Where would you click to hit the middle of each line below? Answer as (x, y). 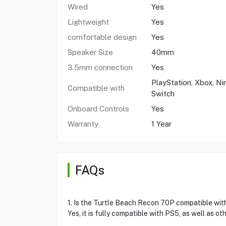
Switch (163, 94)
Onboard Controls (98, 109)
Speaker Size (90, 52)
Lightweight (89, 22)
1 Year (161, 124)
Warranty (83, 124)
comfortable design (102, 37)
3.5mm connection (100, 67)
